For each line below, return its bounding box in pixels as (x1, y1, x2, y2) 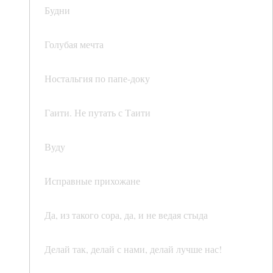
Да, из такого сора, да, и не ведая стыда (44, 208, 208, 222)
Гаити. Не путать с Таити (44, 106, 151, 119)
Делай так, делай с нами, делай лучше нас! (44, 243, 222, 256)
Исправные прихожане (44, 174, 140, 188)
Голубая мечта (44, 38, 104, 51)
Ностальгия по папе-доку (44, 72, 150, 85)
